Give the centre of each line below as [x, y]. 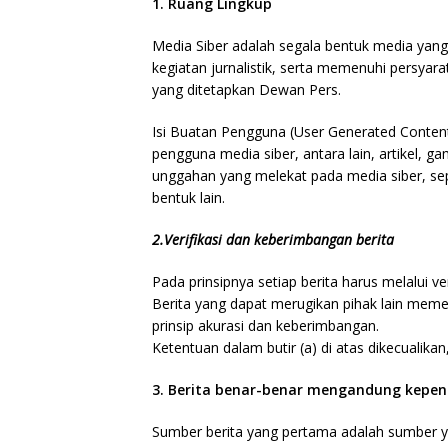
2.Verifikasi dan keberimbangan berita [273, 239]
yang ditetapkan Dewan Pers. [246, 89]
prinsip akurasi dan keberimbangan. [265, 325]
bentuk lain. [188, 197]
